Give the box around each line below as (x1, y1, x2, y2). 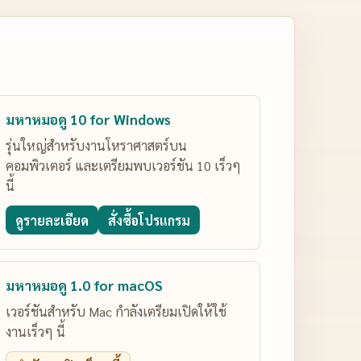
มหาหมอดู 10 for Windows (6, 110, 172, 128)
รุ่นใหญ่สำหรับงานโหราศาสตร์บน (6, 137, 188, 154)
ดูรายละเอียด (15, 211, 89, 229)
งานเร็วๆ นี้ (6, 323, 66, 340)
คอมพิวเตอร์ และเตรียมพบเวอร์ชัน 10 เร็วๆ (6, 157, 242, 174)
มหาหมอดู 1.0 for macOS (6, 276, 164, 294)
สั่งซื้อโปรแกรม (108, 211, 191, 229)
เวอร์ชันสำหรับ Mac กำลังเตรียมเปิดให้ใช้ (6, 303, 227, 320)
